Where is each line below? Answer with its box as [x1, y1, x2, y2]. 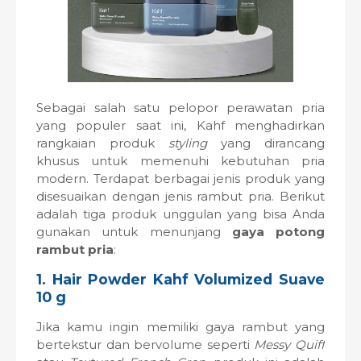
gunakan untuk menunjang [36, 224, 232, 239]
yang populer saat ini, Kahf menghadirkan [36, 118, 325, 133]
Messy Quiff [254, 337, 326, 352]
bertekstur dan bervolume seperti [36, 337, 255, 352]
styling [168, 135, 221, 151]
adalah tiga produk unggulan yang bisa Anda [36, 206, 325, 222]
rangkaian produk [36, 135, 168, 151]
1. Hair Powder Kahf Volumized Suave [36, 271, 325, 288]
